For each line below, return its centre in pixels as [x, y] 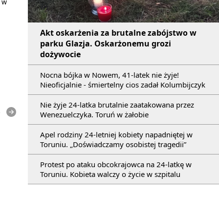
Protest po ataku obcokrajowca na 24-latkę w [116, 164]
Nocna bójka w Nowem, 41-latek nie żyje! [109, 75]
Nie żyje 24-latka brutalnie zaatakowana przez [117, 104]
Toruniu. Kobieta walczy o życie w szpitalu [110, 174]
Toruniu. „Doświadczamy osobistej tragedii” [113, 144]
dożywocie [60, 54]
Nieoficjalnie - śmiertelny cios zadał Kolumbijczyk [123, 84]
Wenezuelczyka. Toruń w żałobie [94, 114]
